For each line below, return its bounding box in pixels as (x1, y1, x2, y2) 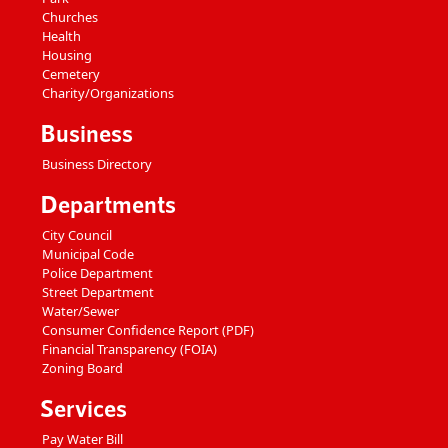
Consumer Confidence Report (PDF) (42, 320, 254, 339)
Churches (42, 7, 98, 26)
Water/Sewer (42, 301, 119, 320)
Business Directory (42, 154, 152, 173)
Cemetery (42, 64, 100, 83)
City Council (42, 225, 112, 244)
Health (42, 26, 81, 45)
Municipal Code (42, 244, 134, 263)
